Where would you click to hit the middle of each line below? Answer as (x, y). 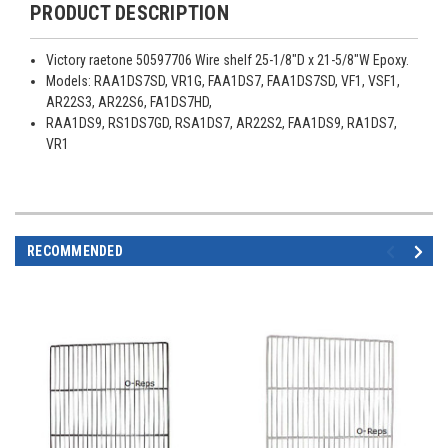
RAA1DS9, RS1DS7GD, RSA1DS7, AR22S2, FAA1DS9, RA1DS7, (222, 123)
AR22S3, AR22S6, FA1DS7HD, (129, 102)
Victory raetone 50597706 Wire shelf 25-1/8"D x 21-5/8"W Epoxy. (228, 60)
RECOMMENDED (75, 251)
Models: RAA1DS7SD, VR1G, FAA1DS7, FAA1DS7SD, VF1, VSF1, (223, 81)
